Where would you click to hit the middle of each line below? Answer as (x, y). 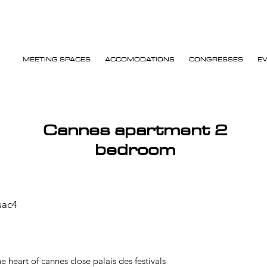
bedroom (135, 149)
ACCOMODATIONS (140, 59)
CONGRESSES (216, 59)
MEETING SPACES (57, 59)
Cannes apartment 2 (135, 129)
